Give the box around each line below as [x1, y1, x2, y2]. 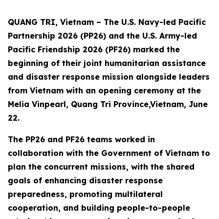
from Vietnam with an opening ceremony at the [8, 86, 201, 95]
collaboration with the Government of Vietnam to [8, 148, 210, 158]
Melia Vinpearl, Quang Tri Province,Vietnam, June [8, 99, 208, 109]
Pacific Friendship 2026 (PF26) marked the [8, 44, 180, 54]
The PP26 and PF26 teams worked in [8, 134, 155, 144]
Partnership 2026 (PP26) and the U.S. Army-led [8, 31, 197, 41]
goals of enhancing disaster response [8, 175, 163, 185]
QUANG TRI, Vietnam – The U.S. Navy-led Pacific [8, 17, 206, 27]
